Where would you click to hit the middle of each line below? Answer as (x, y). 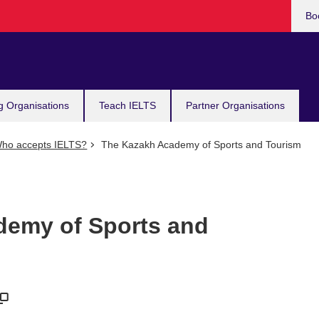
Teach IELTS (127, 105)
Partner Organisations (235, 105)
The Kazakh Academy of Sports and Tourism (199, 145)
